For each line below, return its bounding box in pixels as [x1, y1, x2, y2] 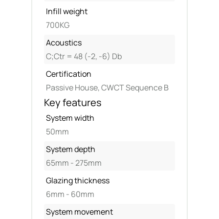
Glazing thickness [46, 175, 109, 186]
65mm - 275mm [46, 157, 102, 168]
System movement [46, 206, 113, 217]
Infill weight [46, 6, 88, 17]
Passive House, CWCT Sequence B [46, 82, 169, 93]
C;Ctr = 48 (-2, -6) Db [46, 51, 122, 62]
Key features [44, 96, 102, 109]
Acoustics [46, 37, 82, 48]
